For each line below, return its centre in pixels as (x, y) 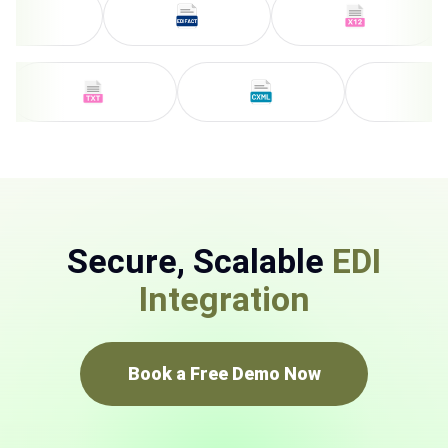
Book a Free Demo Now (224, 374)
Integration (224, 299)
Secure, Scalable (199, 261)
